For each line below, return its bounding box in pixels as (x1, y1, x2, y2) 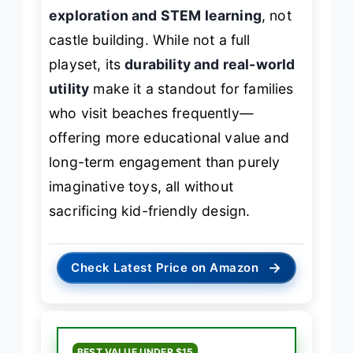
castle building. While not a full (49, 31, 251, 48)
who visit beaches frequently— (49, 104, 254, 121)
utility (49, 80, 90, 97)
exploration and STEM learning (49, 6, 262, 24)
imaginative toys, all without (49, 177, 233, 195)
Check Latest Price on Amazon (71, 260, 259, 276)
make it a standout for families (89, 80, 294, 97)
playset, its (49, 55, 125, 72)
